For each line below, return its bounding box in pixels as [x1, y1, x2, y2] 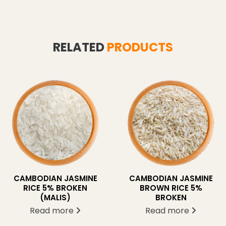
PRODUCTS [107, 39, 173, 55]
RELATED [53, 39, 107, 55]
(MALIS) [40, 192, 71, 203]
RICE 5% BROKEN [23, 183, 87, 194]
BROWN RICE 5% [139, 183, 202, 194]
